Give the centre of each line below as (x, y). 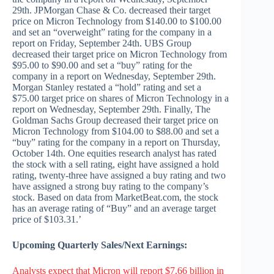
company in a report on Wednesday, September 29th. (114, 76)
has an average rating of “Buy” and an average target (114, 209)
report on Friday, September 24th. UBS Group (102, 43)
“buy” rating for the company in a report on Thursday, (116, 143)
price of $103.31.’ (47, 220)
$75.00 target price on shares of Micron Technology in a (120, 98)
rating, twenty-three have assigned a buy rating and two (119, 176)
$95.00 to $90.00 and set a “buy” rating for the (102, 65)
